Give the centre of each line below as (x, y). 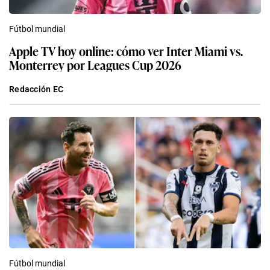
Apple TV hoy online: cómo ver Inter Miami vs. (126, 50)
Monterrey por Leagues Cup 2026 (95, 64)
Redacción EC (36, 89)
